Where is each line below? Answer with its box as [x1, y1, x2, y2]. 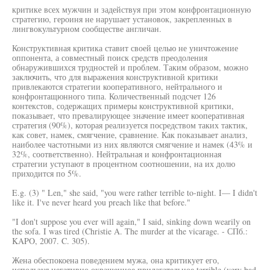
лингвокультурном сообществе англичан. [12, 23, 162, 34]
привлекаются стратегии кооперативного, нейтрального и [12, 81, 222, 92]
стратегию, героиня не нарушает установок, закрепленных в [12, 13, 232, 25]
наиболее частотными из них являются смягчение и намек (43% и [12, 139, 253, 150]
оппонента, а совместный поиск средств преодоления [12, 52, 207, 63]
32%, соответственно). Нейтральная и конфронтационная [12, 148, 221, 160]
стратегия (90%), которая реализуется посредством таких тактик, [12, 119, 248, 131]
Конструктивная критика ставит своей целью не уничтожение [12, 42, 238, 54]
